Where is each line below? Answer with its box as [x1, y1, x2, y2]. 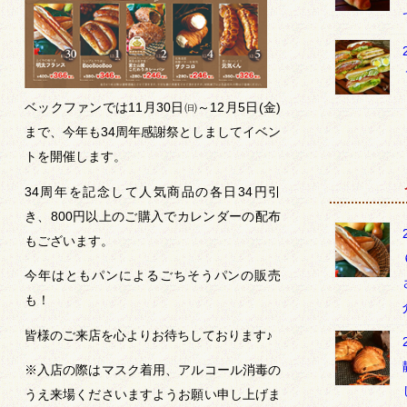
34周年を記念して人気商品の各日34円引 [24, 184, 282, 199]
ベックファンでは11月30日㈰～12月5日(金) [24, 100, 282, 115]
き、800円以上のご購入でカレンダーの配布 [24, 208, 282, 223]
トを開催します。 [24, 149, 126, 164]
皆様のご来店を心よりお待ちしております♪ [24, 327, 273, 342]
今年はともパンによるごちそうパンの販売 [24, 268, 282, 283]
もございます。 [24, 233, 114, 248]
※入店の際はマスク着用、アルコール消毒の [24, 362, 282, 378]
